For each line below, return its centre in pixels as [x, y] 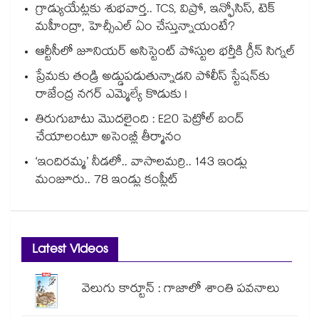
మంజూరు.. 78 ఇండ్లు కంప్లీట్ [107, 182]
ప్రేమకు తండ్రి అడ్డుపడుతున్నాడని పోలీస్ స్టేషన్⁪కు [153, 78]
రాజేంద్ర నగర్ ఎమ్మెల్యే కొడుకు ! [111, 96]
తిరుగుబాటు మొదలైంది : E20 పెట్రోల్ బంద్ [140, 121]
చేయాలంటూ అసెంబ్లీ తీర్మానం [109, 139]
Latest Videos [70, 251]
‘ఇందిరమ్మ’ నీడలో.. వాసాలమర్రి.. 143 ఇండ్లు [141, 164]
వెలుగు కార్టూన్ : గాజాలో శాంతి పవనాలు [181, 291]
